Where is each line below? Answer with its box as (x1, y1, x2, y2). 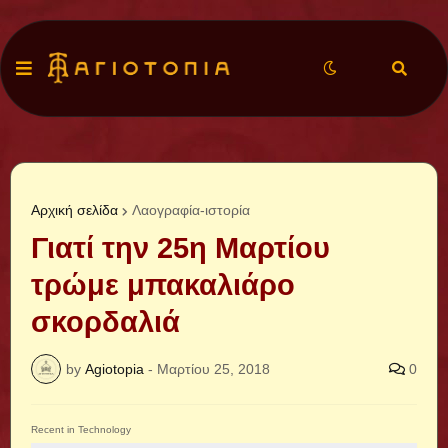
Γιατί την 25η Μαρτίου (31, 232, 330, 264)
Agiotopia (85, 360, 144, 377)
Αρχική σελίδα (31, 202, 118, 218)
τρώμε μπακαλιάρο (31, 269, 295, 301)
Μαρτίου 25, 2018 (157, 360, 270, 377)
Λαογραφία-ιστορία (132, 202, 250, 218)
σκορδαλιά (31, 306, 180, 338)
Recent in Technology (31, 424, 131, 435)
